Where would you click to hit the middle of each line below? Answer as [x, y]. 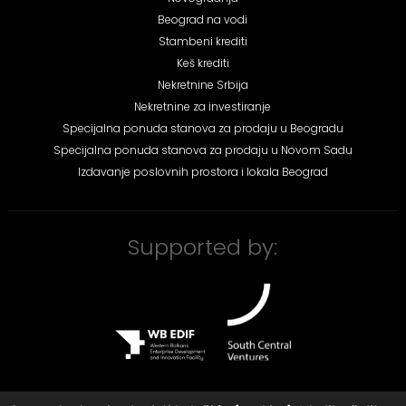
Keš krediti [203, 63]
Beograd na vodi [203, 19]
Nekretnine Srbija [203, 84]
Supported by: [203, 246]
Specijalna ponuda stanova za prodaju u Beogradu [203, 128]
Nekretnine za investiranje [203, 106]
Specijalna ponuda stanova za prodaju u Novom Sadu [203, 150]
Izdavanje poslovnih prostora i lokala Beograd [203, 171]
